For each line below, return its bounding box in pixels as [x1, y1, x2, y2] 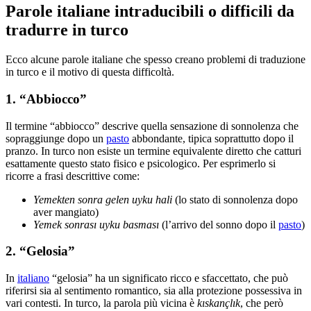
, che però [240, 297, 283, 310]
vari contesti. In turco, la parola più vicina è [6, 297, 197, 310]
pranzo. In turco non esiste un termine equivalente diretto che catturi [6, 144, 301, 157]
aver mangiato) [33, 205, 99, 218]
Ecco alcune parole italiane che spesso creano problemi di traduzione [6, 53, 305, 66]
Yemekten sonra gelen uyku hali [33, 193, 172, 205]
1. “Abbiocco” [6, 91, 87, 106]
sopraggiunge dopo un [6, 132, 106, 144]
